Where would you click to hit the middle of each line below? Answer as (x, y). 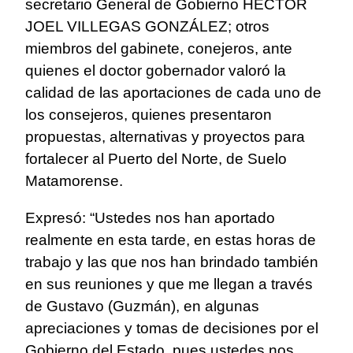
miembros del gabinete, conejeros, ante (159, 49)
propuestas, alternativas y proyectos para (165, 137)
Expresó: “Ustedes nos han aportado (150, 218)
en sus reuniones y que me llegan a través (169, 284)
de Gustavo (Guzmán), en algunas (142, 307)
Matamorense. (74, 181)
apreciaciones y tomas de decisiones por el (172, 329)
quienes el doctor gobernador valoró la (156, 71)
